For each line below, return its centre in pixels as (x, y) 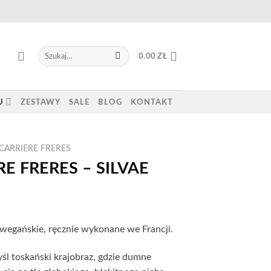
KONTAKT (152, 102)
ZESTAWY (41, 102)
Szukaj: (49, 51)
